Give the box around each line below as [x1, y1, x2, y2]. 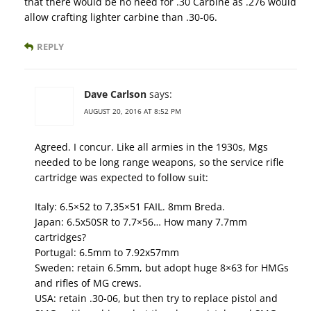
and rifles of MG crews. [35, 276, 142, 290]
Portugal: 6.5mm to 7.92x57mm [35, 246, 179, 260]
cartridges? [35, 230, 86, 244]
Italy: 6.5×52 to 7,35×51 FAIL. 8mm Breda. [35, 200, 225, 214]
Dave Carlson [84, 87, 146, 101]
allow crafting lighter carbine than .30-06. [24, 10, 217, 24]
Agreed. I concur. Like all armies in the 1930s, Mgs [35, 140, 268, 154]
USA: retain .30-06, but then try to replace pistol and [35, 292, 278, 305]
